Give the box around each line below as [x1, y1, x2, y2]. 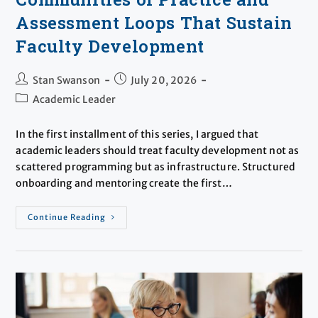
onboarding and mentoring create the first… [16, 176, 232, 190]
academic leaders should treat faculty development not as [16, 143, 300, 157]
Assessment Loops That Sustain [16, 11, 292, 34]
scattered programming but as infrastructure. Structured [16, 160, 295, 173]
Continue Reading [28, 212, 106, 222]
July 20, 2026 [130, 73, 197, 87]
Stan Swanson [32, 73, 100, 87]
